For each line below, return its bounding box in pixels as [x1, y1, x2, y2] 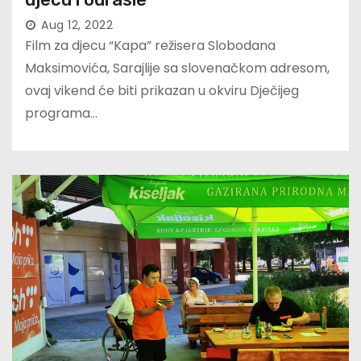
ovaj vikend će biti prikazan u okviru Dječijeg [25, 81, 299, 101]
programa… [25, 104, 98, 123]
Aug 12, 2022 [41, 17, 113, 34]
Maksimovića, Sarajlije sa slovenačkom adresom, [25, 59, 330, 78]
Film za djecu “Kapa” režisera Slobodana [25, 36, 276, 56]
